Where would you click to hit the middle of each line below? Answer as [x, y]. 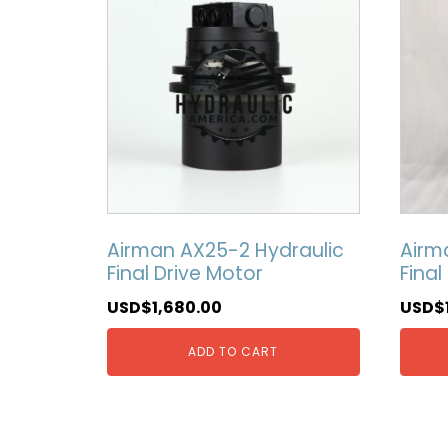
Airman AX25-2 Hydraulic [225, 251]
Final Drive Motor [185, 274]
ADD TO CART [233, 352]
